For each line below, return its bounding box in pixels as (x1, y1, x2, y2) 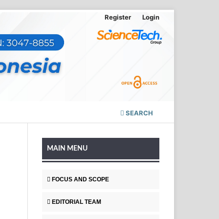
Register (105, 13, 131, 21)
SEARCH (124, 109, 153, 117)
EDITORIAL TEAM (52, 198, 101, 206)
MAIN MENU (47, 145, 88, 153)
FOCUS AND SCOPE (52, 176, 109, 183)
